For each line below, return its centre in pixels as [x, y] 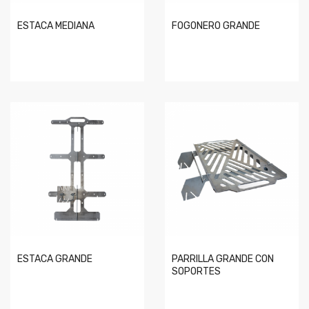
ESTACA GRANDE [55, 259]
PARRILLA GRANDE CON [223, 259]
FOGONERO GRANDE [216, 26]
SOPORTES [196, 271]
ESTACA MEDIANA [56, 26]
